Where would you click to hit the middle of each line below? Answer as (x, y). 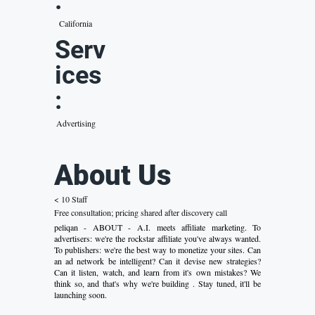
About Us (113, 175)
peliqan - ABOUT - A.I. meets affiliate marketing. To (157, 227)
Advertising (76, 123)
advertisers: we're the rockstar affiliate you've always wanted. (157, 239)
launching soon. (80, 295)
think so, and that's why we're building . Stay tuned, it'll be (157, 284)
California (75, 24)
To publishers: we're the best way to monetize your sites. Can (157, 250)
